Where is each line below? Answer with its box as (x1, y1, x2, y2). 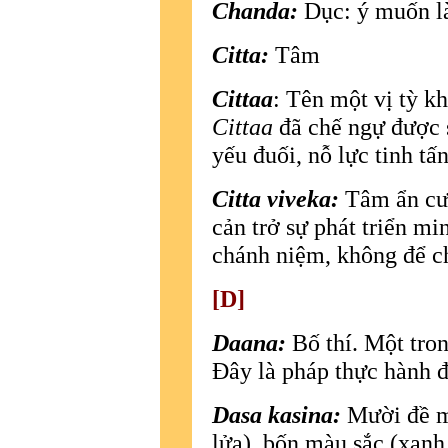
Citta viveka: (212, 184, 339, 212)
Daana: (212, 328, 286, 356)
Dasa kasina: (212, 400, 341, 428)
